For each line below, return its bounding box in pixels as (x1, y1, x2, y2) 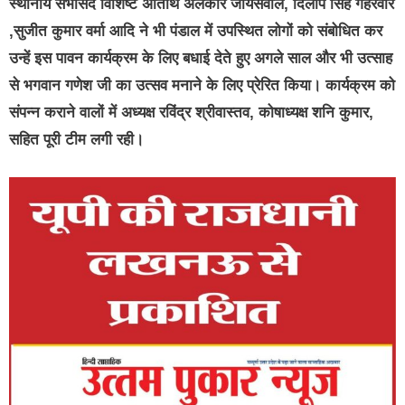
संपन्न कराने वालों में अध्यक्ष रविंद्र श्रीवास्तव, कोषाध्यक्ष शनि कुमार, (9, 104, 373, 122)
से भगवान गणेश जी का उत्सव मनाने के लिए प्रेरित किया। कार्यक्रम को (9, 77, 395, 95)
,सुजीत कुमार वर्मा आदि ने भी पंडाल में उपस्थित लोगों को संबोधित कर (9, 23, 382, 41)
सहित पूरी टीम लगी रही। (9, 131, 144, 149)
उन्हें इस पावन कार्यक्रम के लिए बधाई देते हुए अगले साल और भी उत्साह (9, 50, 392, 68)
